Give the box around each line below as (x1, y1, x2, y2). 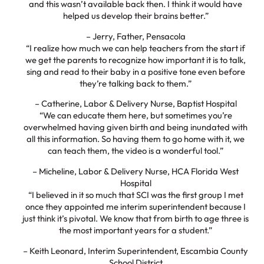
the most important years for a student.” (59, 225, 212, 236)
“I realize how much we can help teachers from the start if (26, 42, 245, 54)
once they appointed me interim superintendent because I (25, 201, 246, 213)
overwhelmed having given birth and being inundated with (24, 121, 247, 133)
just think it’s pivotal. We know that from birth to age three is (22, 213, 249, 225)
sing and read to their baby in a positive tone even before (26, 65, 245, 77)
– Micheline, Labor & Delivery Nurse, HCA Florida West (32, 166, 239, 177)
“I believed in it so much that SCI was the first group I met (28, 189, 243, 201)
